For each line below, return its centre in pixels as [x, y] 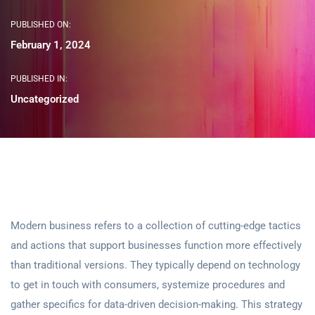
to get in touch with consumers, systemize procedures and [148, 285]
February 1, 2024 [51, 45]
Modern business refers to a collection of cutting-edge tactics [156, 226]
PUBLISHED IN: [39, 79]
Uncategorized [45, 99]
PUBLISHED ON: [41, 25]
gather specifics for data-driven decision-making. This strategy [156, 304]
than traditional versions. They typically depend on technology [155, 265]
